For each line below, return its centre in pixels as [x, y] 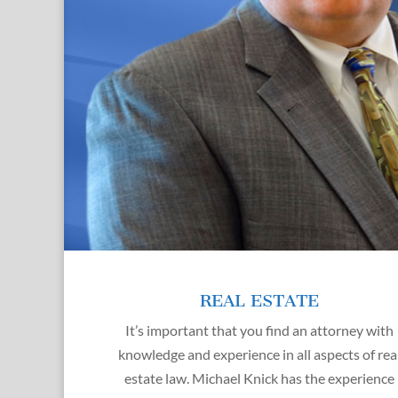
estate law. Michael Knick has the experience [260, 378]
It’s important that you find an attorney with [260, 330]
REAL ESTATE [260, 301]
